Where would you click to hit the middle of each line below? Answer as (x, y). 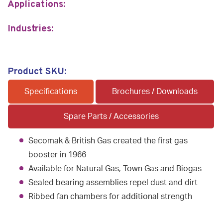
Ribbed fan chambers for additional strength (110, 197)
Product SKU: (37, 72)
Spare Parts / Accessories (111, 117)
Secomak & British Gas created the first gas (108, 141)
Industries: (31, 29)
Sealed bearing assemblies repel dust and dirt (113, 183)
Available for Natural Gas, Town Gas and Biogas (115, 169)
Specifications (51, 92)
